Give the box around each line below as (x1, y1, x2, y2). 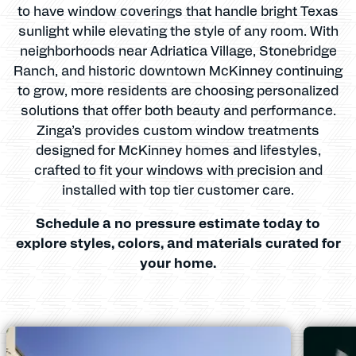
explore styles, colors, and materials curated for (15, 233, 341, 251)
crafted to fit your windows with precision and (33, 160, 323, 178)
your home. (140, 253, 216, 271)
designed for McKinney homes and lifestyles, (35, 140, 321, 158)
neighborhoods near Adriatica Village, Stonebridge (19, 41, 337, 59)
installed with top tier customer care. (62, 180, 294, 198)
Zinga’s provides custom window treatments (37, 120, 319, 138)
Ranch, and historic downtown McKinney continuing (14, 60, 342, 79)
